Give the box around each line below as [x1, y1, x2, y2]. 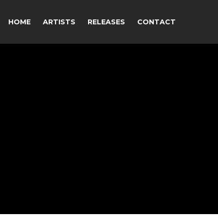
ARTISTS [43, 18, 75, 26]
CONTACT [137, 18, 176, 26]
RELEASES [88, 18, 125, 26]
